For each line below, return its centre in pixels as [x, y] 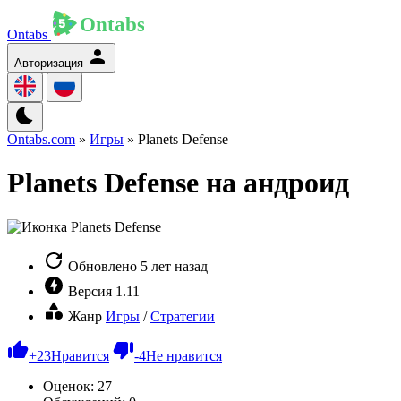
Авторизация [49, 63]
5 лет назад [174, 266]
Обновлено [102, 266]
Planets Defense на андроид [178, 183]
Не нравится [184, 355]
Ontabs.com [41, 139]
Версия [90, 291]
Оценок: [70, 386]
